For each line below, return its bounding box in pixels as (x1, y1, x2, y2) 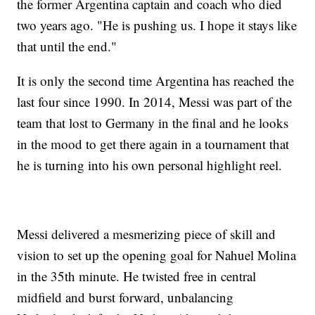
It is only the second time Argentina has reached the (17, 72, 295, 90)
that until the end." (17, 37, 117, 56)
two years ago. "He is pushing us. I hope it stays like (17, 16, 297, 34)
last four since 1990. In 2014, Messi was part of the (17, 93, 292, 111)
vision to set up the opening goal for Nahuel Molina (17, 246, 297, 264)
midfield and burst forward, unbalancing (17, 288, 234, 307)
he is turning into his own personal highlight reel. (17, 156, 283, 174)
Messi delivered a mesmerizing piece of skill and (17, 225, 276, 243)
